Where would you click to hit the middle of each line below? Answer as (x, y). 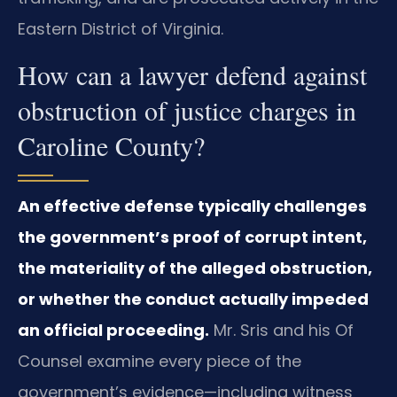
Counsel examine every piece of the (160, 361)
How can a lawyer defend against (192, 74)
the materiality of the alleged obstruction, (195, 268)
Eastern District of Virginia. (121, 28)
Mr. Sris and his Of (281, 330)
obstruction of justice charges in (187, 109)
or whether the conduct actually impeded (193, 299)
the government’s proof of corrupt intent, (192, 237)
